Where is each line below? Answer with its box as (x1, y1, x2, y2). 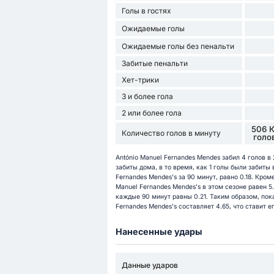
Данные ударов (121, 260, 178, 270)
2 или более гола (121, 108, 182, 117)
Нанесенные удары (115, 226, 202, 237)
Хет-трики (121, 75, 159, 84)
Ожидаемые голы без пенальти (121, 41, 234, 51)
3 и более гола (121, 91, 173, 101)
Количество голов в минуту (121, 128, 221, 138)
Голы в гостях (121, 6, 171, 15)
